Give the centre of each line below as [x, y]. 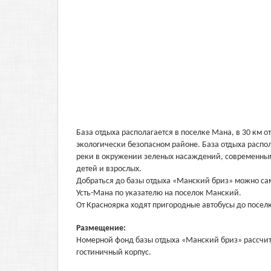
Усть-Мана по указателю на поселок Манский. [159, 193]
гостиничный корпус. [114, 253]
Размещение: [102, 228]
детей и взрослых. [109, 169]
